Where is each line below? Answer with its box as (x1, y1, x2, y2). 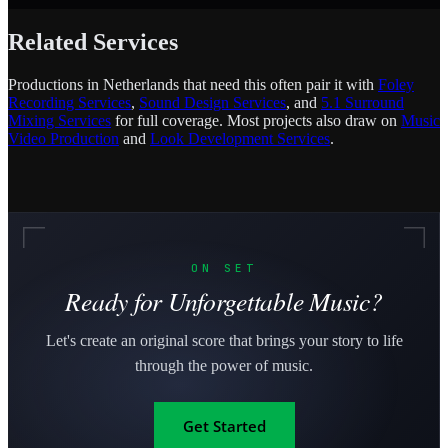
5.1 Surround (321, 93, 404, 111)
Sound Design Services (139, 93, 286, 111)
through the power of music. (135, 356, 313, 374)
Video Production (8, 129, 119, 147)
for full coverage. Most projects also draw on (111, 111, 401, 129)
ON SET (191, 260, 257, 275)
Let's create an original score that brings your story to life (45, 331, 403, 349)
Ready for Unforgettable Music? (65, 283, 383, 318)
